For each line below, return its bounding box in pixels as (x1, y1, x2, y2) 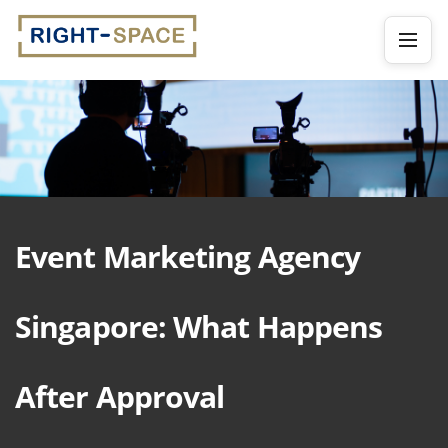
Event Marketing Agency (15, 235, 361, 277)
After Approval (15, 375, 225, 417)
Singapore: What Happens (15, 305, 383, 347)
